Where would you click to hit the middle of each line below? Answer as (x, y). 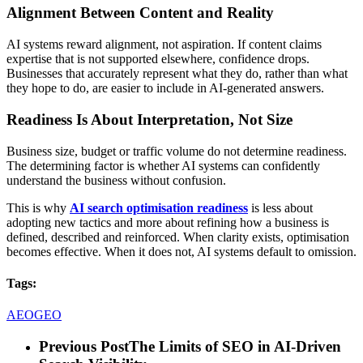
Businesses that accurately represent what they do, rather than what (177, 74)
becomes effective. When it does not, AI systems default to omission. (181, 251)
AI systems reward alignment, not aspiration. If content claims (164, 45)
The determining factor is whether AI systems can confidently (163, 165)
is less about (280, 207)
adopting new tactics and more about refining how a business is (168, 222)
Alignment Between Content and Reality (140, 13)
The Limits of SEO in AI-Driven (235, 346)
